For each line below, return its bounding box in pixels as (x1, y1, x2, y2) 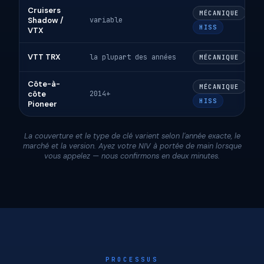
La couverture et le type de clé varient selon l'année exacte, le (24, 131, 240, 141)
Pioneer (28, 99, 57, 110)
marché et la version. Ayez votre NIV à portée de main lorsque (22, 141, 242, 151)
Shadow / (28, 15, 63, 26)
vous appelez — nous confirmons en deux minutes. (44, 151, 220, 161)
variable (90, 15, 123, 25)
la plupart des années (90, 52, 176, 62)
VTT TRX (28, 52, 61, 62)
